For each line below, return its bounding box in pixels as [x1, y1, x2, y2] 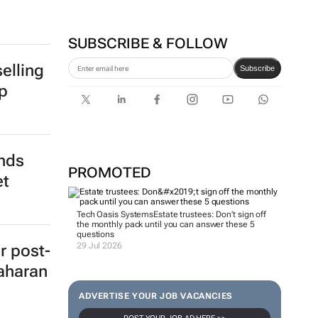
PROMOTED [67, 164, 151, 181]
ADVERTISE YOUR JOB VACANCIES [78, 291, 233, 301]
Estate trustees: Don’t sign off [153, 209, 267, 219]
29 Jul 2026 [76, 241, 122, 251]
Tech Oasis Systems [76, 209, 154, 219]
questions [76, 229, 115, 239]
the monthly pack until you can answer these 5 [76, 219, 255, 229]
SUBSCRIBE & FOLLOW [67, 35, 228, 52]
